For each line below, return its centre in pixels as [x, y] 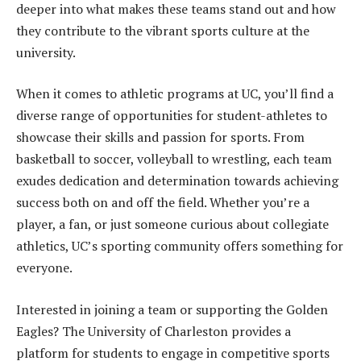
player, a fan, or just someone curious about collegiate [172, 224]
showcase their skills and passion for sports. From [160, 137]
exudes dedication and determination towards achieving [177, 181]
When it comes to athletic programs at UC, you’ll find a [175, 94]
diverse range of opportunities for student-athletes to [172, 116]
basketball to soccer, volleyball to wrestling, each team [174, 159]
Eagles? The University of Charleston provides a [154, 331]
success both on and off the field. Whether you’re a [163, 203]
